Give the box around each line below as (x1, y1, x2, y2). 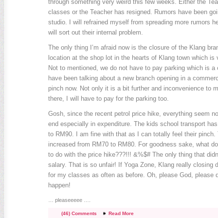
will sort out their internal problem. (48, 29, 143, 36)
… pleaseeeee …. (48, 197, 91, 203)
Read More (108, 211, 134, 216)
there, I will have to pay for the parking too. (48, 95, 169, 102)
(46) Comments (61, 211, 97, 216)
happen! (48, 182, 71, 189)
